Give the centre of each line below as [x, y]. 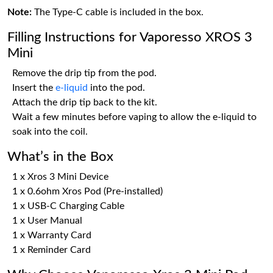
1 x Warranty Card [52, 235]
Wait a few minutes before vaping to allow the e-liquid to [134, 117]
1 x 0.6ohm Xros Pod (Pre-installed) [87, 191]
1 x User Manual [47, 221]
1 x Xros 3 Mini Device [60, 177]
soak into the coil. [50, 132]
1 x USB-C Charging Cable [68, 206]
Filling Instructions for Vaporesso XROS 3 [130, 37]
